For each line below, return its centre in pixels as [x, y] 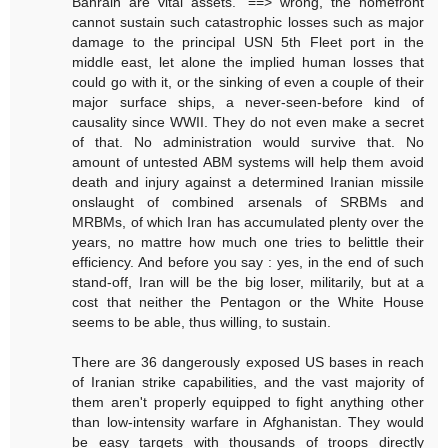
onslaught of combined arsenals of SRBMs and [248, 201]
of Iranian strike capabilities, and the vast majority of [248, 381]
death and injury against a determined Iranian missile [248, 181]
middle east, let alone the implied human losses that [248, 61]
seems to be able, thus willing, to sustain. [202, 321]
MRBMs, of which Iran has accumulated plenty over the [248, 221]
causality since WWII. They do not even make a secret [248, 121]
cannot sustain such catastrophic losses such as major [248, 21]
